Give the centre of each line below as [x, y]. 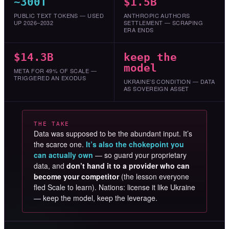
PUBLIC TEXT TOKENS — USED [59, 16]
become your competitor [76, 177]
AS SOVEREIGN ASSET [156, 89]
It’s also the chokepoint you [135, 144]
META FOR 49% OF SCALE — [55, 71]
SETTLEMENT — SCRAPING [164, 23]
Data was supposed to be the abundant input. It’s [113, 134]
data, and [50, 166]
